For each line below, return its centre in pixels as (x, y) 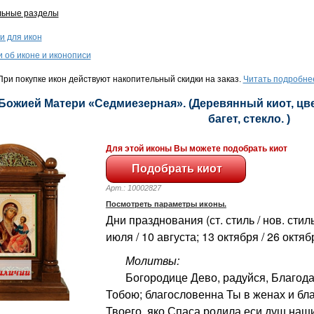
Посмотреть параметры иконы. (166, 204)
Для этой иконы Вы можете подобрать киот (196, 148)
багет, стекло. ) (249, 119)
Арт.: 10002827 (139, 187)
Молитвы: (145, 260)
